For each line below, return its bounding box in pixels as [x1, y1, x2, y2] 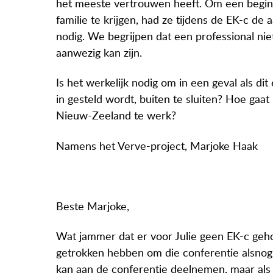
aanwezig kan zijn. [56, 48, 142, 59]
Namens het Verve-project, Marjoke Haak [56, 141, 258, 152]
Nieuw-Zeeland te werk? [56, 111, 176, 122]
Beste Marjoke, [56, 201, 129, 213]
